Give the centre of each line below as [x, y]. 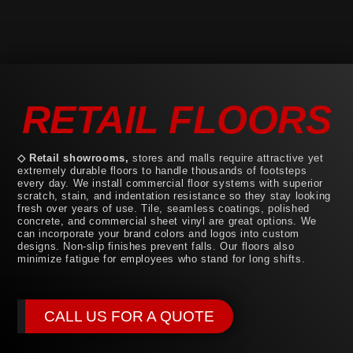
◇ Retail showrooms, [73, 158]
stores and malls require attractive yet [226, 158]
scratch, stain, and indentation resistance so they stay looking [174, 196]
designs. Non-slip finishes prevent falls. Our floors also [156, 247]
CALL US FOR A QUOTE [129, 316]
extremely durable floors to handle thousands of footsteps [162, 171]
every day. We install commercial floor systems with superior [171, 184]
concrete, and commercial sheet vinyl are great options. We [167, 221]
